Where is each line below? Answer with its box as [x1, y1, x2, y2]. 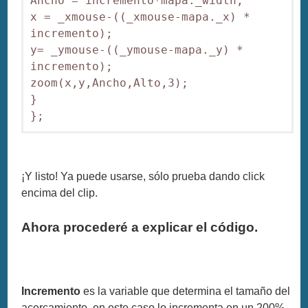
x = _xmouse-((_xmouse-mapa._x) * [30, 10, 251, 23]
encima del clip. [21, 186, 98, 199]
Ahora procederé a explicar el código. [21, 219, 258, 234]
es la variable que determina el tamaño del [83, 285, 291, 297]
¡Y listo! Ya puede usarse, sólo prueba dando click [21, 170, 265, 182]
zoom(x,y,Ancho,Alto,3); [30, 76, 189, 89]
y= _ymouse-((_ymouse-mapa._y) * [30, 43, 244, 56]
